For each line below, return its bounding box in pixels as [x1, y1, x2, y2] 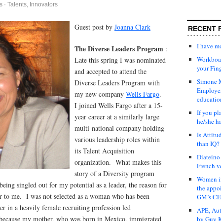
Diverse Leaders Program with [74, 77, 160, 87]
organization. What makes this [74, 157, 161, 167]
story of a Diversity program [74, 168, 154, 178]
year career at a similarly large [74, 111, 159, 121]
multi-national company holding [74, 123, 164, 133]
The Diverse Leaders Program [74, 43, 163, 54]
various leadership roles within [74, 134, 160, 144]
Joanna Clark [114, 22, 150, 32]
